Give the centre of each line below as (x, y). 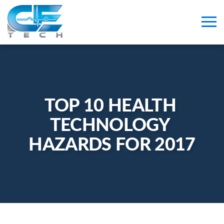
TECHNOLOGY (110, 124)
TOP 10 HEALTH (110, 104)
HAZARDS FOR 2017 (112, 143)
